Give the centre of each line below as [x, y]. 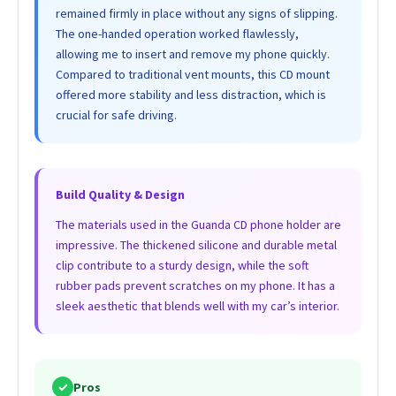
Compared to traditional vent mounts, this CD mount [192, 75]
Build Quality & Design [120, 195]
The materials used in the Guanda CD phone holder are [198, 225]
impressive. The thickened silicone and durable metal [196, 245]
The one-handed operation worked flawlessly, [177, 34]
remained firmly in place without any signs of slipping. [196, 14]
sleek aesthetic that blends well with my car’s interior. [197, 306]
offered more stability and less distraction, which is [190, 95]
